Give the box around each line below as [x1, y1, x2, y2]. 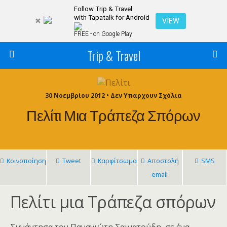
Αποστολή [147, 156, 179, 166]
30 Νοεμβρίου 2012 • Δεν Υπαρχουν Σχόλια [45, 91, 182, 100]
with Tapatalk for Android [73, 14, 149, 21]
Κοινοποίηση [7, 156, 46, 166]
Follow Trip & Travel [73, 5, 132, 13]
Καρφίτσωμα [98, 156, 137, 166]
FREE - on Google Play [73, 30, 132, 37]
